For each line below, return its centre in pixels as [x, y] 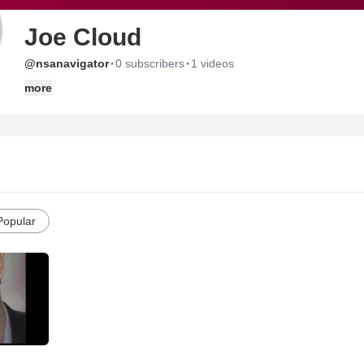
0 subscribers [150, 63]
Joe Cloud [83, 37]
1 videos [212, 63]
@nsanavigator [67, 63]
